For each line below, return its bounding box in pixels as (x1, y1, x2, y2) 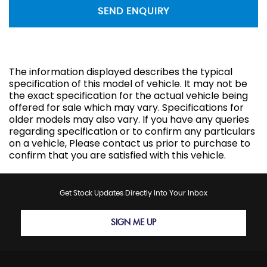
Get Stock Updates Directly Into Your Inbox (60, 190, 207, 197)
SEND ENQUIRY (98, 6, 169, 16)
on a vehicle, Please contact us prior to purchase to (9, 136, 250, 151)
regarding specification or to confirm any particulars (9, 125, 255, 139)
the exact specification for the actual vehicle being (9, 89, 248, 103)
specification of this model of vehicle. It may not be (9, 77, 247, 91)
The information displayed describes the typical (9, 65, 232, 79)
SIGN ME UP (111, 218, 156, 228)
